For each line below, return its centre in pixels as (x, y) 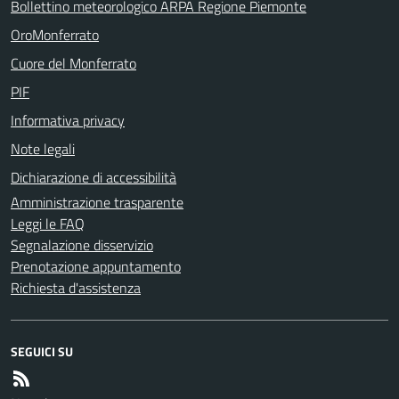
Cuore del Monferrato (73, 63)
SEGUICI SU (42, 351)
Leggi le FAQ (48, 223)
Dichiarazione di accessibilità (94, 177)
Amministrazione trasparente (97, 202)
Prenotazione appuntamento (96, 266)
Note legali (43, 148)
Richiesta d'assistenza (76, 287)
